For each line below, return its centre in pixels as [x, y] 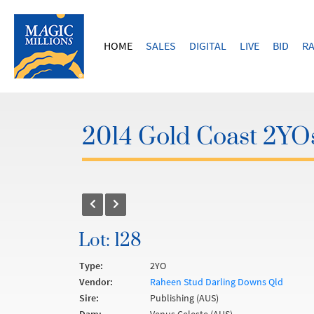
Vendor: [96, 282]
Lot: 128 [110, 241]
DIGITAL [208, 46]
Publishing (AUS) [184, 298]
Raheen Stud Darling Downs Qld [217, 282]
